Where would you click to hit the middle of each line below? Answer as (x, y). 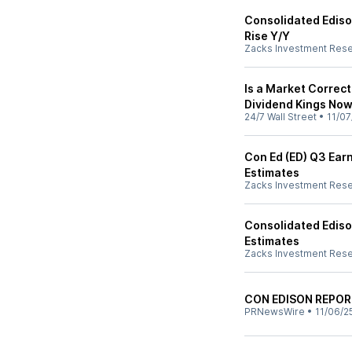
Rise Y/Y (267, 36)
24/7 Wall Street (280, 117)
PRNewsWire (275, 312)
